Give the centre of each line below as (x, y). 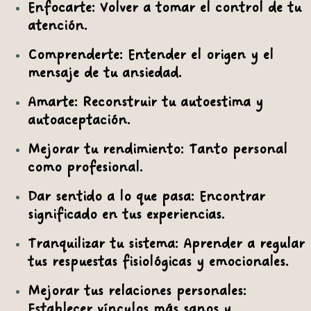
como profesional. (85, 168)
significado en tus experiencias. (126, 215)
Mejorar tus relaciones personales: (137, 292)
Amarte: (53, 103)
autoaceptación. (79, 121)
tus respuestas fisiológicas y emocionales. (158, 262)
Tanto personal (236, 150)
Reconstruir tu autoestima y (170, 103)
